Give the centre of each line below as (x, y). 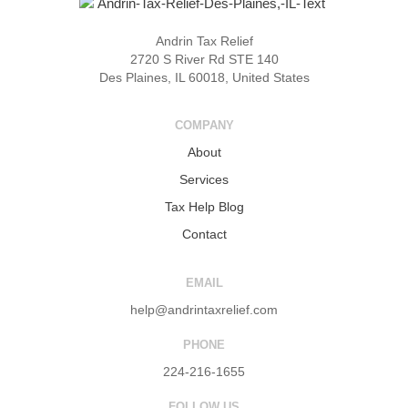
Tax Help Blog (204, 207)
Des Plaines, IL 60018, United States (204, 77)
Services (204, 180)
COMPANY (204, 126)
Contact (204, 235)
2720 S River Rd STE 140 (204, 59)
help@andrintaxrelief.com (204, 310)
